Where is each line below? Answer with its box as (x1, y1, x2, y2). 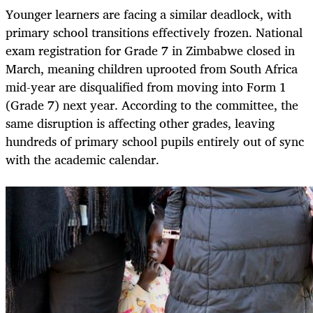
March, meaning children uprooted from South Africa (6, 58, 298, 80)
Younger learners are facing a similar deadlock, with (6, 3, 291, 25)
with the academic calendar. (6, 149, 159, 170)
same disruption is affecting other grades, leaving (6, 112, 275, 134)
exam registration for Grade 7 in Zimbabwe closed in (6, 40, 295, 61)
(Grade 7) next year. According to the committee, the (6, 94, 298, 116)
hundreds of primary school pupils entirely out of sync (6, 131, 304, 152)
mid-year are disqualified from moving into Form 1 (6, 76, 286, 98)
